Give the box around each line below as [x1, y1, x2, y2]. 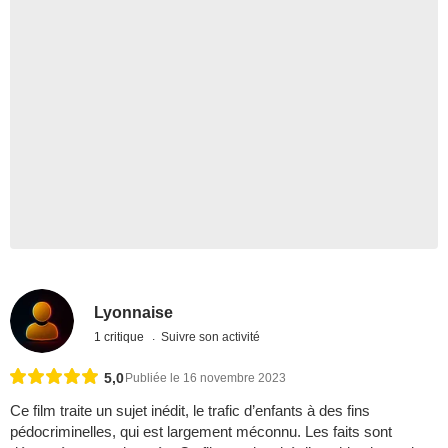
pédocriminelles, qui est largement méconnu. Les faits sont [10, 423, 392, 441]
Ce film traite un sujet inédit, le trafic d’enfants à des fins [10, 402, 370, 420]
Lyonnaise [94, 303, 174, 321]
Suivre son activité [161, 329, 261, 344]
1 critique [94, 329, 148, 344]
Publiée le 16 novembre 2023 [125, 371, 286, 386]
